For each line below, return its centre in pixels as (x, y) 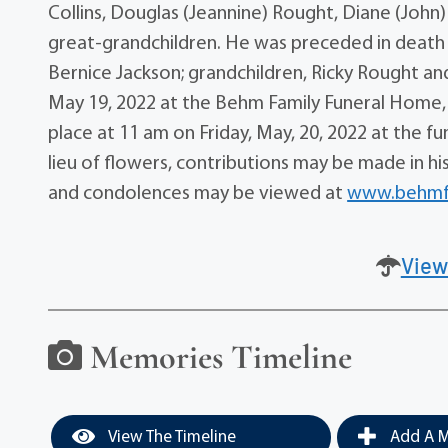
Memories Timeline (217, 357)
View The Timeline (171, 437)
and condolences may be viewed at (198, 194)
